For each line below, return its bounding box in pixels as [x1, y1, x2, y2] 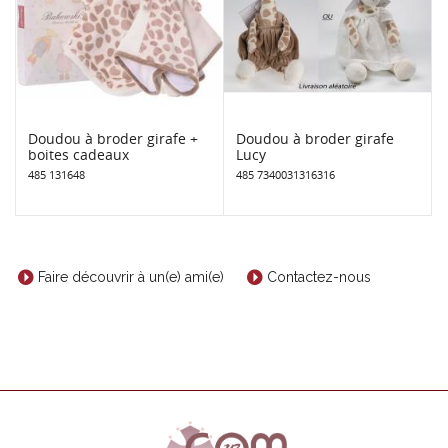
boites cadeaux [28, 144, 129, 164]
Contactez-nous [267, 269, 371, 286]
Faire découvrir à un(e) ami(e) [38, 269, 224, 286]
